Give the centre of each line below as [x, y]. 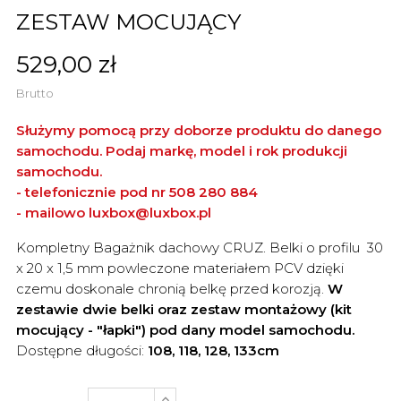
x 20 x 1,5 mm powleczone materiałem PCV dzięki [180, 268]
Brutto [35, 93]
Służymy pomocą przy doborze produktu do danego [199, 130]
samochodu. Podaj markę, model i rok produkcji [182, 150]
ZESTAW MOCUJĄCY [128, 21]
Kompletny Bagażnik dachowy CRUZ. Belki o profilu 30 [200, 247]
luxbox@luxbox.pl [150, 212]
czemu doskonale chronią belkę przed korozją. [170, 288]
